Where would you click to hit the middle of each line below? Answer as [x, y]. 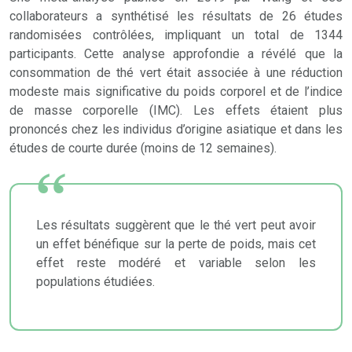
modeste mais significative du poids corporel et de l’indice [176, 92]
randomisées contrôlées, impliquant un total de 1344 [176, 35]
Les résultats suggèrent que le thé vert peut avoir [176, 225]
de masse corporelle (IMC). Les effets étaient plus [176, 110]
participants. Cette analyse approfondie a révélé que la [176, 54]
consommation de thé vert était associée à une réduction [176, 73]
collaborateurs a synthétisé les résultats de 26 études [176, 16]
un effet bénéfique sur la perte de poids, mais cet [176, 244]
